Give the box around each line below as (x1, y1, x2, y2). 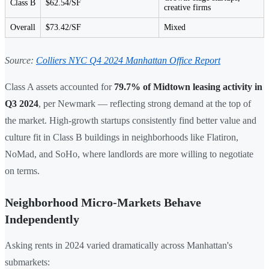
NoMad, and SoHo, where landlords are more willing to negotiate (5, 148, 253, 159)
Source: (5, 55, 36, 65)
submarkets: (5, 256, 50, 267)
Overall (10, 22, 35, 32)
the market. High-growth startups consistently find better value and (5, 115, 256, 125)
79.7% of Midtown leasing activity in (114, 81, 262, 92)
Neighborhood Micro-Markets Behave (5, 195, 201, 209)
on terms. (5, 165, 40, 176)
